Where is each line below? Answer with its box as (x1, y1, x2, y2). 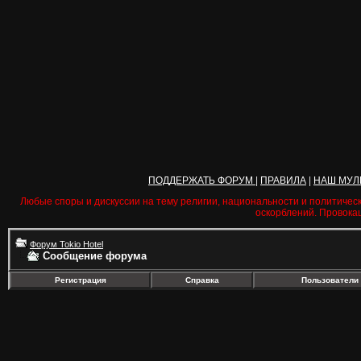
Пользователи (301, 276, 359, 284)
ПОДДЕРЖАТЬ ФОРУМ (148, 175, 255, 186)
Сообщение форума (43, 250, 147, 262)
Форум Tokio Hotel (30, 239, 103, 249)
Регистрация (54, 276, 106, 284)
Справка (185, 276, 219, 284)
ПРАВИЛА (260, 175, 306, 186)
